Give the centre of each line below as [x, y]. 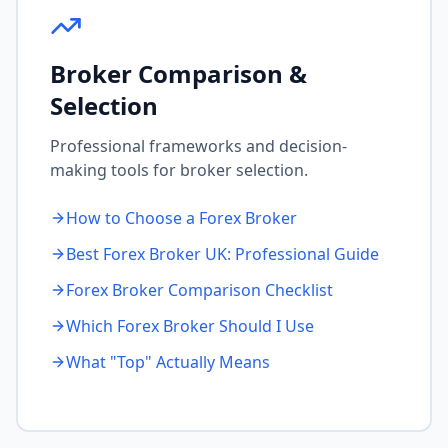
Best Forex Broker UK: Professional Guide [222, 254]
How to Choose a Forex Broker [181, 218]
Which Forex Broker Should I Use [190, 326]
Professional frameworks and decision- [198, 146]
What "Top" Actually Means [168, 362]
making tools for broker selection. [179, 170]
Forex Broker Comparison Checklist [199, 290]
